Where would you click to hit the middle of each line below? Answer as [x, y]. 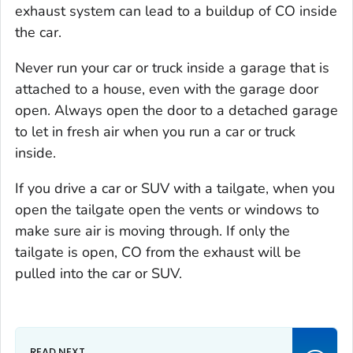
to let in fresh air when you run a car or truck [155, 131]
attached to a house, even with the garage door [167, 89]
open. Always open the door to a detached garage [176, 110]
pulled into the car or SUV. [98, 273]
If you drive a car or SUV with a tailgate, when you [175, 188]
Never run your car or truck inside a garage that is [172, 67]
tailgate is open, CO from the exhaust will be [158, 252]
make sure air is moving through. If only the [152, 230]
